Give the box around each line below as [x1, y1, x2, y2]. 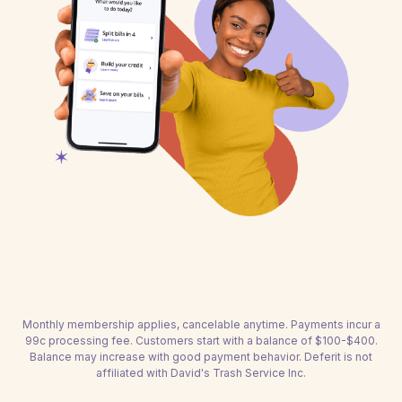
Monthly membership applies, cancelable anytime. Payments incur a [22, 318, 380, 331]
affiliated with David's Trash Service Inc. [96, 366, 306, 380]
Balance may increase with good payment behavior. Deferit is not [30, 350, 372, 363]
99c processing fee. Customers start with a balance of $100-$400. [24, 334, 378, 347]
